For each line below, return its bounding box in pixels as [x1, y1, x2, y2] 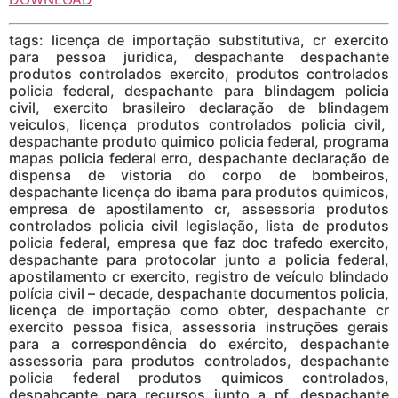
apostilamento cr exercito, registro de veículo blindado [9, 267, 389, 285]
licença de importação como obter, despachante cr [9, 300, 389, 319]
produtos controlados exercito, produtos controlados [9, 64, 389, 83]
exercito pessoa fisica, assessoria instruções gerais [9, 317, 389, 336]
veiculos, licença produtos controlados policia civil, [9, 115, 389, 133]
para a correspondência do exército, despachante [9, 334, 389, 353]
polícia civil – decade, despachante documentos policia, [9, 283, 389, 302]
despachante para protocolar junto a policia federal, [9, 250, 389, 268]
